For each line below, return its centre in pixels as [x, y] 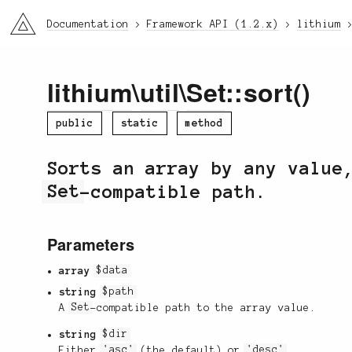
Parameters [91, 244]
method [205, 123]
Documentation [88, 24]
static [139, 123]
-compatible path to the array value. [203, 308]
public [75, 123]
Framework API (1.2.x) [213, 24]
